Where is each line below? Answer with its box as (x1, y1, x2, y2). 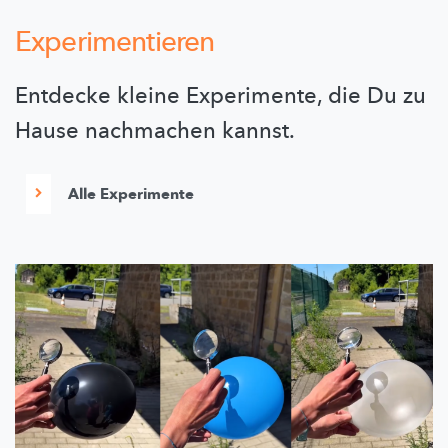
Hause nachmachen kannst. (15, 115, 295, 146)
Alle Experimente (68, 183, 194, 204)
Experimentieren (15, 22, 215, 61)
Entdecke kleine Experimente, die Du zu (15, 80, 426, 111)
